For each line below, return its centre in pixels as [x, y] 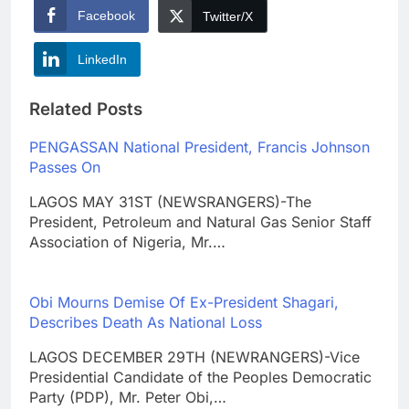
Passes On [65, 167]
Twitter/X [228, 17]
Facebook [106, 16]
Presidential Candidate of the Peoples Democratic [200, 377]
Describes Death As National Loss [146, 322]
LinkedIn [102, 60]
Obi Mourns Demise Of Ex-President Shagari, [184, 302]
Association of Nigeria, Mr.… [127, 241]
